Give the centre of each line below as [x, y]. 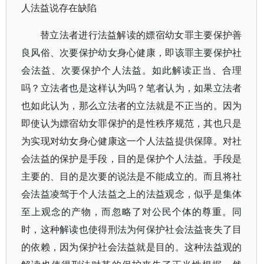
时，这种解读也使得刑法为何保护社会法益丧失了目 [132, 229]
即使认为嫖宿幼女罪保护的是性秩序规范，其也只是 [132, 123]
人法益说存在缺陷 [59, 8]
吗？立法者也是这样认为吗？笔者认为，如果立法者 [132, 88]
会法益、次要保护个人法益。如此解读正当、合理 [132, 70]
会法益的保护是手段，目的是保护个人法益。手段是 [132, 159]
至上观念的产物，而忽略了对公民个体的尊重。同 [132, 212]
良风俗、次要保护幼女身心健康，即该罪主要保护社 [132, 52]
